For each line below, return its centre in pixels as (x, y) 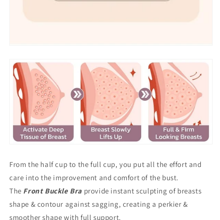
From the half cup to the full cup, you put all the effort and (106, 165)
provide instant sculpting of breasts (142, 191)
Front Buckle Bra (53, 191)
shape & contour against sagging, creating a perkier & (99, 204)
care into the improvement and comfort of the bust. (94, 178)
